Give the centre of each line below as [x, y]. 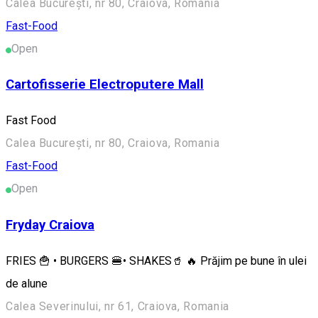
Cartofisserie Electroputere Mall [105, 85]
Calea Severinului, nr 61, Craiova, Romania [117, 306]
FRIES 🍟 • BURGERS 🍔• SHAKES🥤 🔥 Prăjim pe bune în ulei [156, 261]
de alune [28, 283]
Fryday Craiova [50, 225]
